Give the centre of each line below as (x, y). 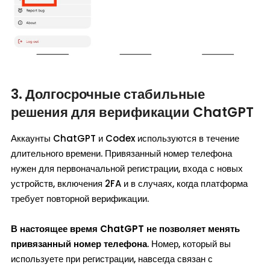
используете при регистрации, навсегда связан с (112, 259)
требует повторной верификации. (80, 199)
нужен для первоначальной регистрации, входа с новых (127, 169)
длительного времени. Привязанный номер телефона (121, 154)
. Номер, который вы (189, 244)
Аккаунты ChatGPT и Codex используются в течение (125, 139)
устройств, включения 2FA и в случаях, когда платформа (129, 184)
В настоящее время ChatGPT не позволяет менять (125, 229)
